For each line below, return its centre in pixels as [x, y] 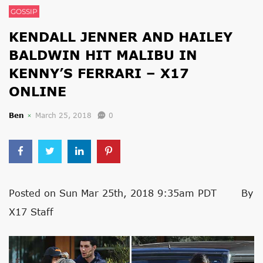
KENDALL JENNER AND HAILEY [121, 37]
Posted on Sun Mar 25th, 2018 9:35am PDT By [131, 193]
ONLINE [38, 91]
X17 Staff [31, 212]
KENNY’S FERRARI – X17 [99, 73]
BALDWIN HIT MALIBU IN [103, 55]
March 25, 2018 [63, 115]
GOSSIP [24, 11]
